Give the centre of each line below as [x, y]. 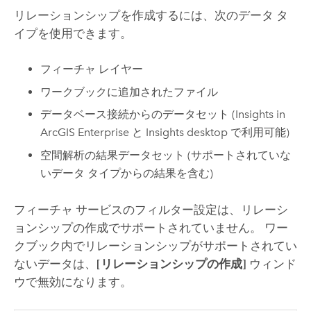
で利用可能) [259, 133]
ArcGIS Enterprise [85, 133]
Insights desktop [187, 133]
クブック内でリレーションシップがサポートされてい [155, 246]
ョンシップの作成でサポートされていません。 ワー [151, 228]
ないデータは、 [55, 264]
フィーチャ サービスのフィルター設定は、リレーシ [151, 210]
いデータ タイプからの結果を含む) [127, 173]
